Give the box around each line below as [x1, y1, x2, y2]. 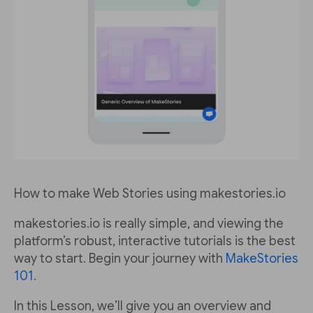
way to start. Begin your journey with [14, 250, 226, 266]
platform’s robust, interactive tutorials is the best [14, 233, 296, 249]
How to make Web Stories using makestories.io [14, 185, 286, 201]
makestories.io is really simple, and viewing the [14, 215, 284, 231]
